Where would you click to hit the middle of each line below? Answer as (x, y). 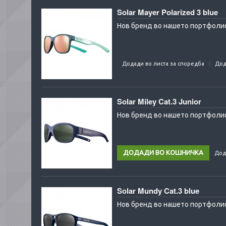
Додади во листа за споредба (163, 64)
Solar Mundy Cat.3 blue (158, 191)
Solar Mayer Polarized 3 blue (167, 12)
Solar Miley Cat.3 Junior (159, 101)
